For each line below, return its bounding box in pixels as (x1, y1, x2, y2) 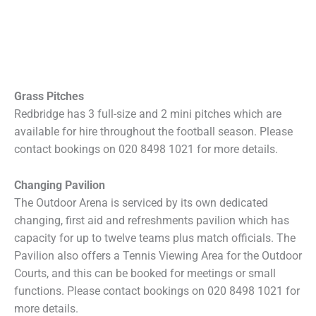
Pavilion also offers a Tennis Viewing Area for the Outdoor (14, 248, 302, 262)
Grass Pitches (14, 90, 84, 104)
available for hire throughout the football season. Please (14, 125, 293, 139)
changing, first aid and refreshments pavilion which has (14, 213, 289, 227)
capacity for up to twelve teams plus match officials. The (14, 231, 296, 245)
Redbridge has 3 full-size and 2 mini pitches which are (14, 107, 281, 121)
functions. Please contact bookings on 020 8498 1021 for (14, 284, 300, 298)
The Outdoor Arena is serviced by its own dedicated (14, 195, 268, 209)
